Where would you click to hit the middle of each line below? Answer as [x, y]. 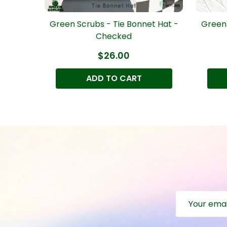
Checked [114, 36]
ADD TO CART [114, 78]
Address [192, 209]
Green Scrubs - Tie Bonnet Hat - [114, 24]
